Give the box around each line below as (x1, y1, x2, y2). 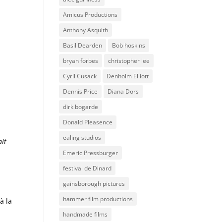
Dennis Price (63, 87, 98, 96)
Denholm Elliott (107, 71, 149, 80)
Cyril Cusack (63, 71, 97, 80)
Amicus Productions (63, 10, 118, 19)
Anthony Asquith (63, 25, 109, 34)
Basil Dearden (63, 41, 103, 50)
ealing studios (63, 133, 102, 142)
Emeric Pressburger (63, 148, 118, 157)
